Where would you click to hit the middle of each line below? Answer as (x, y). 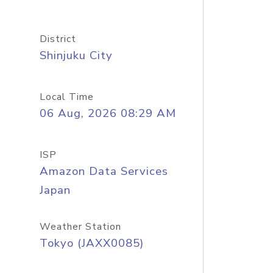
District (58, 39)
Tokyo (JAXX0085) (91, 243)
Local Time (66, 97)
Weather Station (80, 227)
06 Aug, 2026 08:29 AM (108, 113)
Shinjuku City (76, 55)
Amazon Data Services (104, 171)
